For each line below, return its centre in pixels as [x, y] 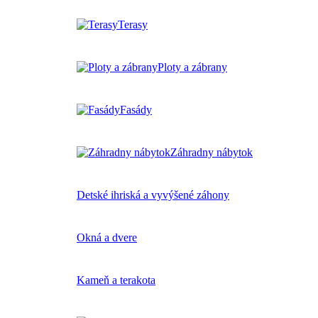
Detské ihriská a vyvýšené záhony [153, 195]
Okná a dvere [107, 238]
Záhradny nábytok [212, 153]
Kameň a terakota [116, 280]
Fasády [136, 110]
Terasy [133, 25]
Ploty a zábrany [192, 67]
